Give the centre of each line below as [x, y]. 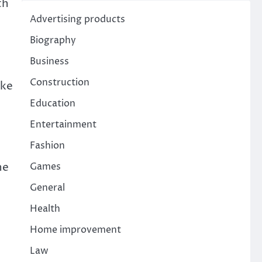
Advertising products [77, 19]
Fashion [47, 146]
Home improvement [75, 230]
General [47, 188]
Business [49, 61]
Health [45, 209]
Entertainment [63, 125]
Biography [53, 40]
